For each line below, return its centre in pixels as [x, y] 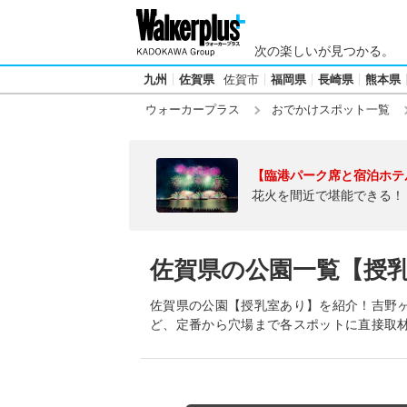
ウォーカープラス [193, 109]
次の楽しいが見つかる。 [324, 51]
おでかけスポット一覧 [331, 109]
